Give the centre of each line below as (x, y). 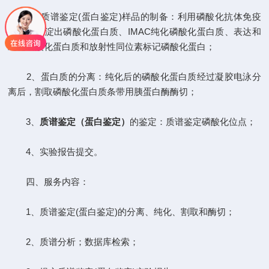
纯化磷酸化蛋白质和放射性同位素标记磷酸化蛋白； (112, 47)
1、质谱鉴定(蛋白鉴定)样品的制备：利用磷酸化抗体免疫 (134, 17)
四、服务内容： (49, 182)
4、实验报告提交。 (56, 152)
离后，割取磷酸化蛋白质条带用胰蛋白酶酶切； (103, 92)
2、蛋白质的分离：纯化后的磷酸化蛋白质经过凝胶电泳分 (134, 77)
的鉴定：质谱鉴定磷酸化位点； (193, 122)
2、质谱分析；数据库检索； (74, 242)
